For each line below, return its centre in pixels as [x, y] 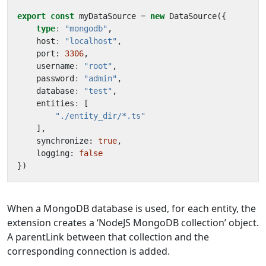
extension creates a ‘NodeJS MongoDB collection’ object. [133, 222]
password [55, 78]
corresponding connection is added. [88, 251]
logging [53, 153]
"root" [98, 66]
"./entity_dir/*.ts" [100, 115]
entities [55, 103]
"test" [98, 91]
